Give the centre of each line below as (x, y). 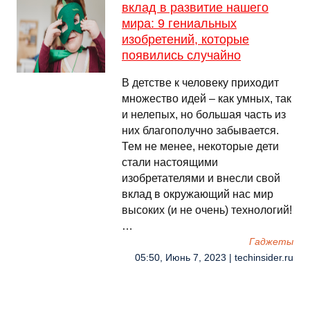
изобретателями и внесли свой (201, 178)
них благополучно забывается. (200, 130)
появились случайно (181, 55)
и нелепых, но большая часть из (204, 115)
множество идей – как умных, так (207, 99)
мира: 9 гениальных (179, 24)
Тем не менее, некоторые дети (200, 146)
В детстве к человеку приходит (200, 83)
